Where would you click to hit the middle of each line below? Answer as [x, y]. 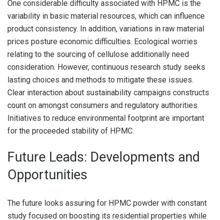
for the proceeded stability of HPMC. [71, 131]
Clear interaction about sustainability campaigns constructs [108, 92]
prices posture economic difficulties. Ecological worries [102, 41]
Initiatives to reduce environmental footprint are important [106, 118]
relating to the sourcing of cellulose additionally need [98, 54]
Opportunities [47, 175]
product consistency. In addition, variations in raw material [106, 28]
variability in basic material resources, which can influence [106, 16]
